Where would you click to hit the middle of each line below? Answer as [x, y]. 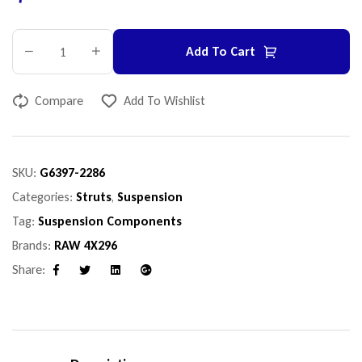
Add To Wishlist [164, 101]
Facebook [78, 280]
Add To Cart [220, 52]
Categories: [44, 197]
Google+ [165, 280]
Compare [59, 101]
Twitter [100, 280]
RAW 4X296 [86, 246]
